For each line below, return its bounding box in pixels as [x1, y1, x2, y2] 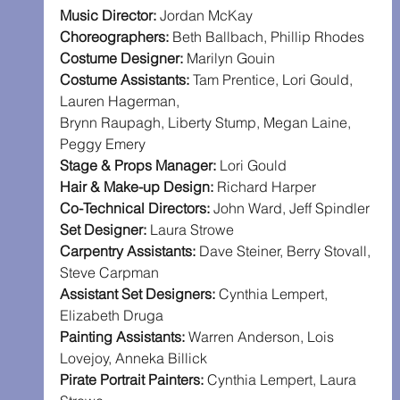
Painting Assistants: [59, 328, 188, 346]
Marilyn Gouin [186, 49, 275, 68]
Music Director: [59, 6, 160, 25]
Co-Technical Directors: [59, 199, 213, 218]
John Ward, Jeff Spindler [212, 199, 370, 218]
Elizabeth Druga [59, 306, 163, 325]
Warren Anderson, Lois [187, 328, 337, 346]
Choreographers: [59, 28, 172, 46]
